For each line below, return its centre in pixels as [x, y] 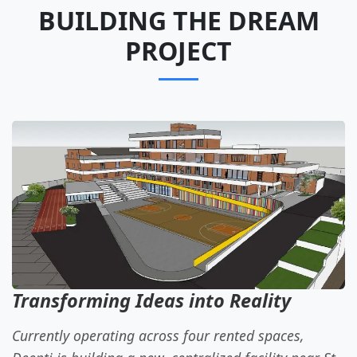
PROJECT [178, 51]
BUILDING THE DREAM [178, 21]
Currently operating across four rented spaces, [158, 336]
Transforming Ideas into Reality [151, 301]
